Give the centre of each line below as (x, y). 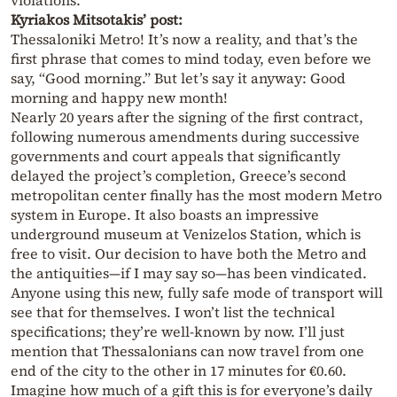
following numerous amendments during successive (185, 137)
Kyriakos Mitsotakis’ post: (97, 20)
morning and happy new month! (119, 98)
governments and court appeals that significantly (175, 156)
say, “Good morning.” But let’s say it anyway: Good (178, 78)
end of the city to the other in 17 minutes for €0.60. (179, 371)
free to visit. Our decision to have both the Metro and (189, 254)
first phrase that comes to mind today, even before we (191, 59)
